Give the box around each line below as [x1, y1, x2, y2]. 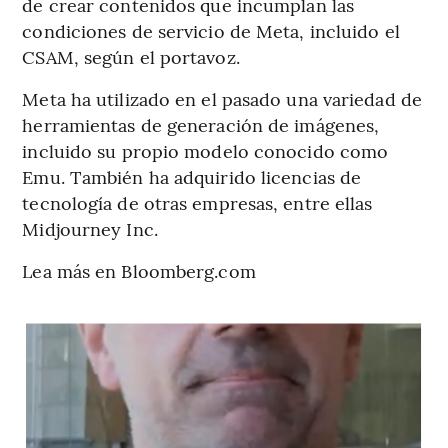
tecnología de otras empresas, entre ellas [22, 190, 373, 216]
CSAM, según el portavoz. [22, 44, 240, 70]
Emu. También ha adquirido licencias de [22, 164, 362, 190]
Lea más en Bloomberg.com [22, 258, 256, 284]
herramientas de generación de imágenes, [22, 112, 380, 138]
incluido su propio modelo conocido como [22, 138, 389, 164]
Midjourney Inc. [22, 216, 158, 242]
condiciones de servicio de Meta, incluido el [22, 18, 400, 44]
